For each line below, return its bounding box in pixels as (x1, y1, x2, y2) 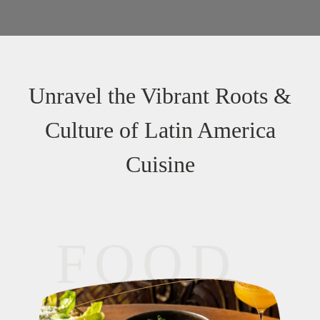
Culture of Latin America (44, 116, 276, 143)
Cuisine (125, 151, 195, 177)
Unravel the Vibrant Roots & (29, 82, 291, 109)
